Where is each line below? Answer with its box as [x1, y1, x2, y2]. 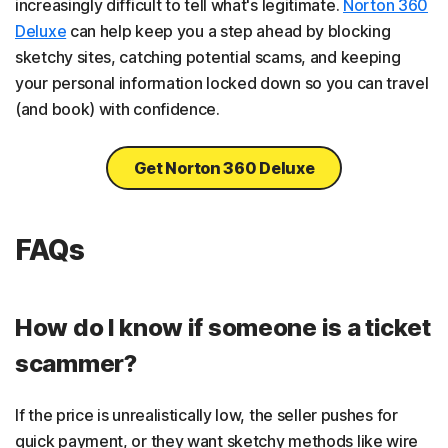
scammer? [15, 348, 137, 378]
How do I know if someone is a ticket [15, 312, 431, 342]
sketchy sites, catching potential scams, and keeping [15, 46, 401, 67]
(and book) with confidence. [15, 98, 220, 119]
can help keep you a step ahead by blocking [66, 20, 391, 41]
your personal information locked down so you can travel [15, 72, 429, 93]
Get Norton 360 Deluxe [133, 157, 315, 178]
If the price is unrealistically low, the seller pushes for [15, 404, 398, 425]
